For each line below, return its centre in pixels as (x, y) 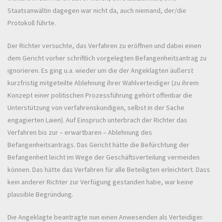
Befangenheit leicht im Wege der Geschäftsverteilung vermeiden (104, 157)
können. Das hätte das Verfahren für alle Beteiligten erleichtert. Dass (109, 170)
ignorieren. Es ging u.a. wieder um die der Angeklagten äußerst (100, 71)
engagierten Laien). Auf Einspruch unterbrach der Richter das (97, 120)
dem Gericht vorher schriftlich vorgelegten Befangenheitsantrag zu (107, 58)
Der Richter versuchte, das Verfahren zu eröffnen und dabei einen (104, 46)
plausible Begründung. (40, 194)
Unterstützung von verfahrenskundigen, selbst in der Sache (96, 108)
